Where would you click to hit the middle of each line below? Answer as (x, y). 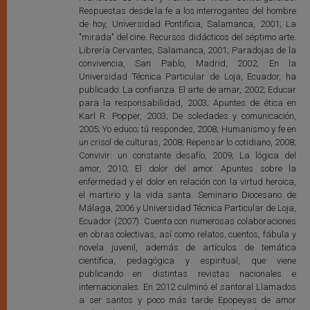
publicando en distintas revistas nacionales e (187, 273)
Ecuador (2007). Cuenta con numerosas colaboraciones (187, 221)
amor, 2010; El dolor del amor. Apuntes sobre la (187, 168)
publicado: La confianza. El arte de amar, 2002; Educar (187, 89)
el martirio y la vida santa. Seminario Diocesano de (187, 194)
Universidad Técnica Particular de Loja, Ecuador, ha (187, 76)
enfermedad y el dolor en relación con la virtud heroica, (187, 181)
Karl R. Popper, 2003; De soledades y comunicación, (187, 116)
